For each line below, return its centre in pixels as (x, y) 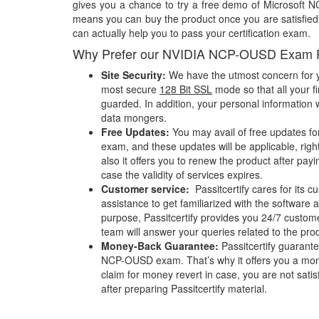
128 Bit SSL (186, 89)
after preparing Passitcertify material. (184, 288)
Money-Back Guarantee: (161, 246)
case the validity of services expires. (183, 174)
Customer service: (147, 189)
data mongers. (134, 117)
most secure (130, 89)
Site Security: (134, 75)
